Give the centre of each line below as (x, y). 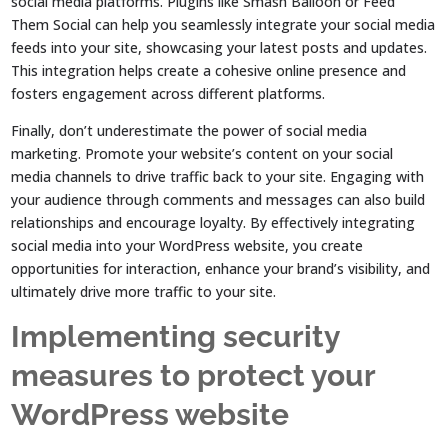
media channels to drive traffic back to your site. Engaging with (218, 176)
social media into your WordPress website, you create (187, 245)
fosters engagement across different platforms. (168, 93)
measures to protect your (193, 375)
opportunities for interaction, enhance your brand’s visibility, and (221, 268)
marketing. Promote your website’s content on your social (202, 153)
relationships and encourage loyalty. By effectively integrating (213, 222)
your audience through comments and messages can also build (218, 199)
